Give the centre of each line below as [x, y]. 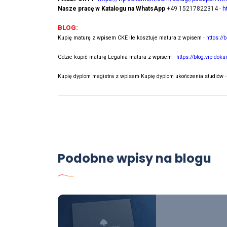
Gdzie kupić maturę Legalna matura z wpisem [116, 57]
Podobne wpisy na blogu [135, 159]
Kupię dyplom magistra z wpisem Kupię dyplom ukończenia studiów [141, 77]
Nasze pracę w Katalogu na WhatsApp [111, 9]
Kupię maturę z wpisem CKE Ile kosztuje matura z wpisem [130, 38]
